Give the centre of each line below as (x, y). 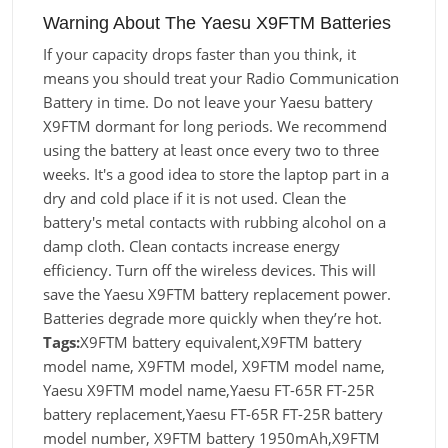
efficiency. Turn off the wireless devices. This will (209, 270)
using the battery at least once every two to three (211, 150)
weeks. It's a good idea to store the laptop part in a (216, 174)
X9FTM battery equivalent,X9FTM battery (221, 342)
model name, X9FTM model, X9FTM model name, (214, 366)
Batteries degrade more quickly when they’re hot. (212, 318)
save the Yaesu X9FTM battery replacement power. (217, 294)
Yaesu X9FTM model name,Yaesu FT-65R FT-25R (208, 390)
